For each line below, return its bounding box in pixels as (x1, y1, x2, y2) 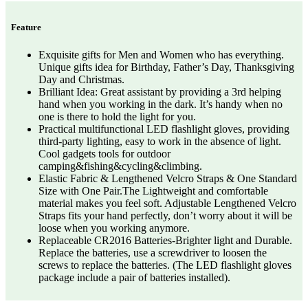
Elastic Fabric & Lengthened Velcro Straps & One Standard (38, 172, 297, 184)
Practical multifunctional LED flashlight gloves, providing (38, 122, 289, 135)
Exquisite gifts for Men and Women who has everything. (38, 48, 284, 60)
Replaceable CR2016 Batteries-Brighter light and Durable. (38, 234, 292, 246)
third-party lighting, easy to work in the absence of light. (38, 135, 281, 147)
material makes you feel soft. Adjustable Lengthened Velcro (38, 197, 296, 209)
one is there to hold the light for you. (38, 110, 196, 122)
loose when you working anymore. (38, 221, 190, 234)
